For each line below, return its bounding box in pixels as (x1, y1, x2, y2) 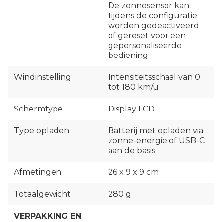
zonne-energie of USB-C (108, 136, 205, 146)
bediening (108, 51, 148, 60)
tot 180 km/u (108, 82, 159, 92)
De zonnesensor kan (108, 1, 189, 11)
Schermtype (14, 104, 63, 114)
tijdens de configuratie (108, 11, 197, 21)
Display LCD (108, 104, 155, 114)
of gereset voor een (108, 31, 186, 41)
